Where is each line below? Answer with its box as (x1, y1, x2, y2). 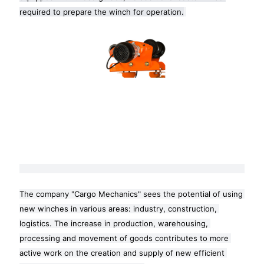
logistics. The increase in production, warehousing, (19, 218, 208, 228)
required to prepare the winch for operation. (19, 6, 184, 16)
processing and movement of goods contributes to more (19, 233, 229, 243)
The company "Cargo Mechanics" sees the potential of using (19, 189, 243, 199)
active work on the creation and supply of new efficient (19, 247, 225, 258)
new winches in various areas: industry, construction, (19, 203, 217, 213)
